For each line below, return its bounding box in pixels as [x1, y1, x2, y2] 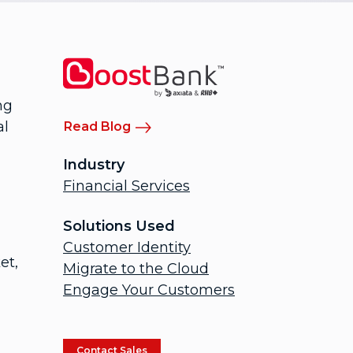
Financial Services [63, 177, 190, 195]
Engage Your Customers [63, 281, 235, 299]
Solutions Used [63, 217, 175, 236]
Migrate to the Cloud [63, 260, 209, 278]
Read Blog [64, 119, 131, 135]
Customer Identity [63, 239, 191, 257]
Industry [63, 156, 124, 174]
